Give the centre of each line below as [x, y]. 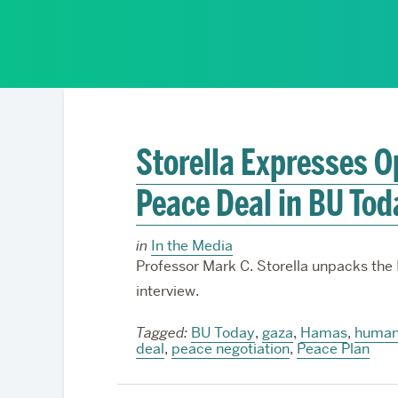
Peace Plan [333, 349]
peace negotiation [230, 349]
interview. [167, 291]
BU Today [223, 333]
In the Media [191, 246]
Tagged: [161, 333]
